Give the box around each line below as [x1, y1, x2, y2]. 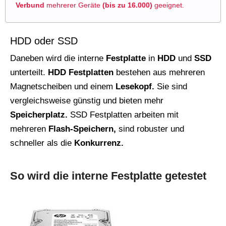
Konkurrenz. [74, 138, 124, 148]
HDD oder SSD [10, 35, 78, 46]
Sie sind [154, 81, 187, 91]
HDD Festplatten [48, 67, 114, 77]
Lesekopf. [116, 81, 154, 91]
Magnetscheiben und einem [10, 81, 116, 91]
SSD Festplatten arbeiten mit [68, 109, 179, 120]
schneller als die [10, 138, 74, 148]
